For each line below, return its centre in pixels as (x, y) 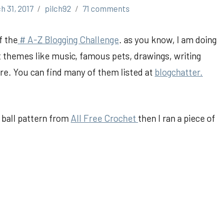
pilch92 (58, 8)
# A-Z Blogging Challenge (68, 39)
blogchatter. (179, 72)
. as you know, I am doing (168, 39)
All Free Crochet (104, 118)
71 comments (106, 8)
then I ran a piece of (177, 118)
